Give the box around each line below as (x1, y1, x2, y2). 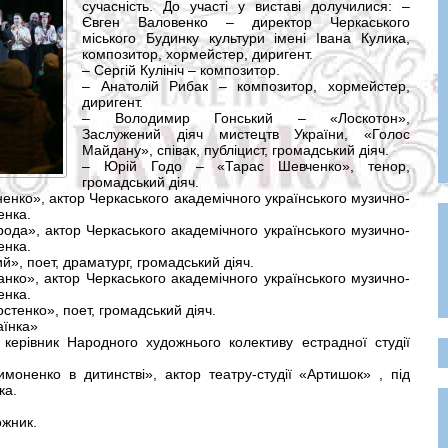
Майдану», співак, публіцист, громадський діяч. (82, 142, 389, 158)
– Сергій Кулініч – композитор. (82, 62, 280, 78)
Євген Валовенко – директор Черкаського (82, 14, 410, 30)
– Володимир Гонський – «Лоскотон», (82, 110, 410, 126)
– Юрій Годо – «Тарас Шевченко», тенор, (82, 158, 410, 174)
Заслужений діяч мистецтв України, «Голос (82, 126, 410, 142)
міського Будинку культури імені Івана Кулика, (82, 30, 410, 46)
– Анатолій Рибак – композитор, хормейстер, (82, 78, 410, 94)
